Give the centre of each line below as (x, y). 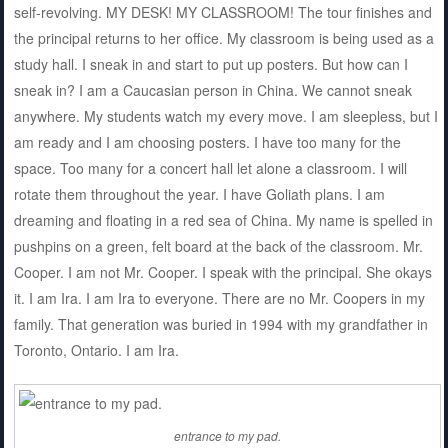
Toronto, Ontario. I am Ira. (96, 349)
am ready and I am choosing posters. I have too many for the (207, 141)
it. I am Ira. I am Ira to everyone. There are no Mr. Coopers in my (219, 297)
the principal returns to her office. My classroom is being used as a (223, 37)
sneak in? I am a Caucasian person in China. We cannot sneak (212, 89)
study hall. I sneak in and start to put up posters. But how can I (210, 63)
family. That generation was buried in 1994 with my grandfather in (220, 323)
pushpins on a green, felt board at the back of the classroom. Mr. (218, 245)
